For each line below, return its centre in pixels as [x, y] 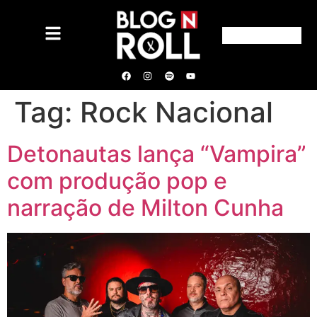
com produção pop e [117, 181]
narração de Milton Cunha [145, 208]
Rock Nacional [177, 112]
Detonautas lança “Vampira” [157, 154]
